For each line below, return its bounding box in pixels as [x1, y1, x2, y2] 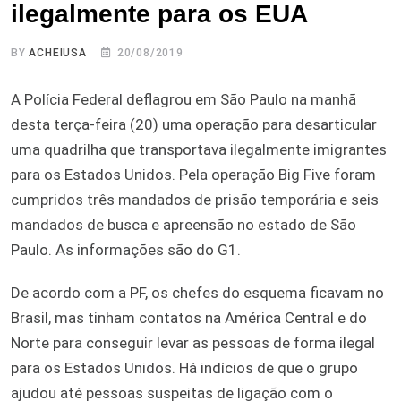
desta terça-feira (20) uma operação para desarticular [11, 115, 377, 133]
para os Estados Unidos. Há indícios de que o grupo [11, 358, 358, 377]
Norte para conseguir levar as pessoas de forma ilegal [11, 333, 375, 352]
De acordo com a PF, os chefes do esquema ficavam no [11, 283, 384, 302]
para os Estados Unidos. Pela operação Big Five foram [11, 165, 376, 183]
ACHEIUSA [29, 46, 87, 59]
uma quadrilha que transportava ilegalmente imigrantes [11, 140, 387, 158]
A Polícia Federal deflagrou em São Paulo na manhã [11, 90, 356, 108]
